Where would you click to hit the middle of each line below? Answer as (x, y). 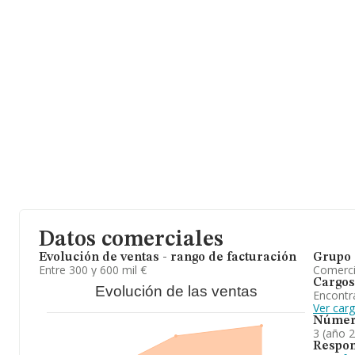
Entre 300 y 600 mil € (93, 270)
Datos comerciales (131, 240)
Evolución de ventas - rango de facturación (168, 258)
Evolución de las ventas (176, 291)
